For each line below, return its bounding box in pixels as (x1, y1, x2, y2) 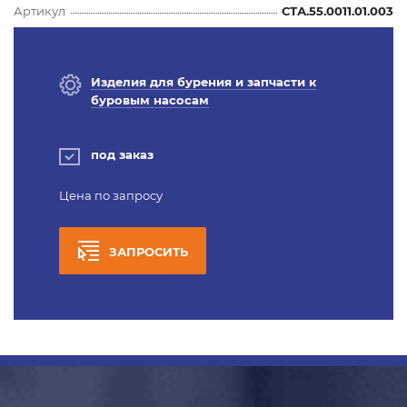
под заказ (91, 146, 154, 162)
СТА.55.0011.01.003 (282, 3, 393, 18)
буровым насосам (91, 92, 209, 107)
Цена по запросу (59, 187, 163, 203)
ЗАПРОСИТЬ (109, 243, 188, 259)
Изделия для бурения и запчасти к (91, 74, 316, 89)
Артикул (14, 3, 65, 18)
